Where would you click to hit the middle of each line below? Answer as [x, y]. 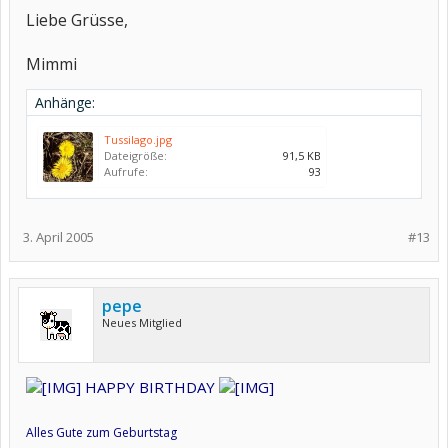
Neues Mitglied [142, 322]
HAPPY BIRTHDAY [150, 387]
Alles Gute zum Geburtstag [101, 432]
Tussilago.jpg [138, 139]
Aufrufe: [126, 171]
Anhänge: [65, 102]
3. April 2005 [58, 237]
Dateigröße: [135, 155]
